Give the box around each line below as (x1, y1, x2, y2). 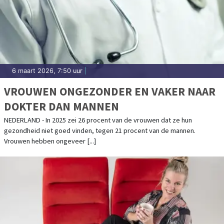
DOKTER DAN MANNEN (4, 99, 119, 114)
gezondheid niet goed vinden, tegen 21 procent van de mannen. (4, 126, 195, 135)
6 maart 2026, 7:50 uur (12, 67, 82, 75)
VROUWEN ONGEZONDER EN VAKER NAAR (4, 84, 215, 99)
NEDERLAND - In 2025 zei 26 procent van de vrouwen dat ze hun (4, 115, 192, 125)
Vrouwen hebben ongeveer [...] (4, 136, 96, 146)
